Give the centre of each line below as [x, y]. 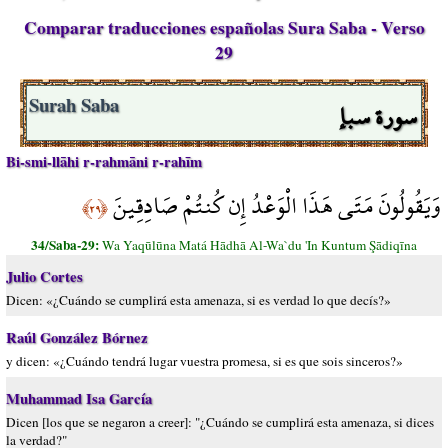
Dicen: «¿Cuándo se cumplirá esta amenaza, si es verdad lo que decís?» [198, 300]
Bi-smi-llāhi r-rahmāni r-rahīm [104, 161]
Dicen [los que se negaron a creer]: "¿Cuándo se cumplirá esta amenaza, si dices [220, 422]
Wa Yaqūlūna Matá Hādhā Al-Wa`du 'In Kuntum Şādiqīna [259, 245]
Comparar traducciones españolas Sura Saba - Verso [224, 27]
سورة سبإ [378, 116]
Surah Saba [74, 104]
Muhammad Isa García [79, 398]
